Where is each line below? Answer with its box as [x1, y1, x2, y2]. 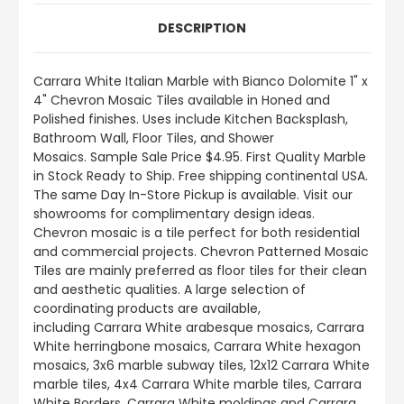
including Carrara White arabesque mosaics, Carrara [33, 318, 364, 337]
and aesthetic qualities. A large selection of [33, 280, 306, 299]
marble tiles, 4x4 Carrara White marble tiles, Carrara [33, 375, 362, 394]
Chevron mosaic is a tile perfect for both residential [33, 224, 360, 243]
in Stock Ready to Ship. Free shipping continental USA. [33, 167, 368, 186]
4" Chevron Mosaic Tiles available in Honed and [33, 91, 330, 110]
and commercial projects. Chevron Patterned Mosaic [33, 243, 369, 262]
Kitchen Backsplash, [225, 110, 348, 129]
